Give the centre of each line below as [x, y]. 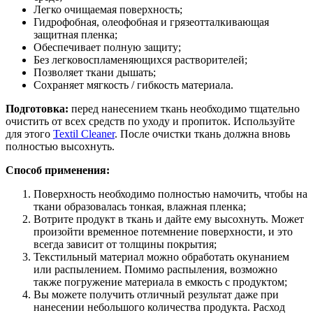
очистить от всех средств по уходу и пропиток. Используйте [150, 122]
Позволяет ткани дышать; [95, 73]
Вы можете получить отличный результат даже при [156, 295]
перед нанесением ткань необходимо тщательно [185, 109]
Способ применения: [58, 170]
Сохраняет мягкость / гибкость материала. [133, 85]
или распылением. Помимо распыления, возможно [155, 270]
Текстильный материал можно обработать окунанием [161, 257]
